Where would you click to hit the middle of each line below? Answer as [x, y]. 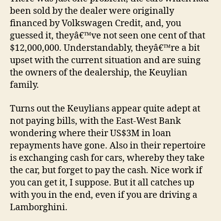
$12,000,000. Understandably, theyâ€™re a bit [105, 48]
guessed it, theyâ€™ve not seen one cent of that [108, 36]
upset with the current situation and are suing [105, 61]
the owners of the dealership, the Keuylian [99, 73]
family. [24, 85]
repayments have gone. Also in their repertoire [108, 146]
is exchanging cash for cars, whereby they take [107, 158]
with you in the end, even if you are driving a [104, 195]
